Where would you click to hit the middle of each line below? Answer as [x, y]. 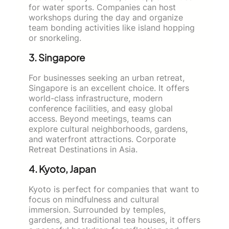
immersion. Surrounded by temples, [97, 209]
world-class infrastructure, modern [96, 98]
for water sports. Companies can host [102, 7]
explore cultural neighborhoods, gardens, [108, 129]
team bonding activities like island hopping [112, 27]
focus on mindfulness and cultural [94, 199]
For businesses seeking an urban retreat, [107, 77]
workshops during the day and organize [106, 17]
